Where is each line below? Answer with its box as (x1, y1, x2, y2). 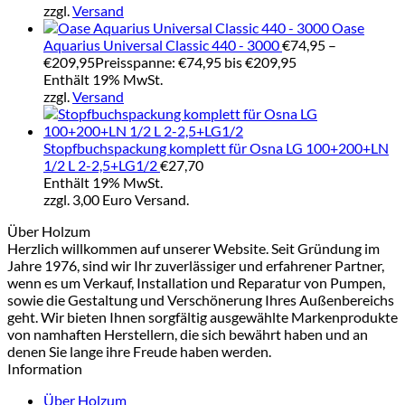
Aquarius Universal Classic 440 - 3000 (43, 36, 279, 54)
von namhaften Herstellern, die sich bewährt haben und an (7, 325, 368, 344)
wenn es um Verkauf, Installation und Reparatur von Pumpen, (7, 274, 385, 292)
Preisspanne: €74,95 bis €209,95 (95, 53, 297, 71)
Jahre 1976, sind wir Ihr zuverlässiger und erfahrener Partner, (7, 257, 384, 275)
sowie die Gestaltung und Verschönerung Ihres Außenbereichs (7, 291, 394, 309)
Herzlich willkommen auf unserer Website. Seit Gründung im (7, 240, 380, 258)
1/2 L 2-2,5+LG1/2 (43, 156, 157, 174)
